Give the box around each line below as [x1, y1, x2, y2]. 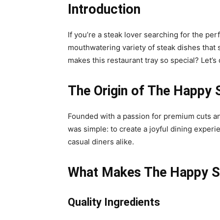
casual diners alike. [68, 137, 134, 147]
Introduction [68, 1, 140, 18]
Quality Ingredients [68, 196, 160, 209]
